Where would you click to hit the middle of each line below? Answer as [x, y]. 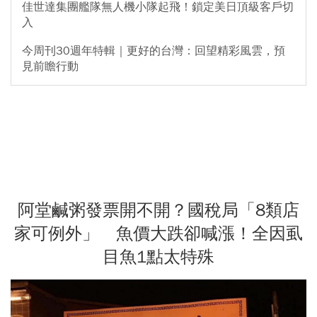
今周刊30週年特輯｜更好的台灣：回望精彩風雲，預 [154, 51]
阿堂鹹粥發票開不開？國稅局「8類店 [158, 211]
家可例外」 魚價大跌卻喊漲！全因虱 [158, 234]
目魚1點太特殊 [158, 257]
